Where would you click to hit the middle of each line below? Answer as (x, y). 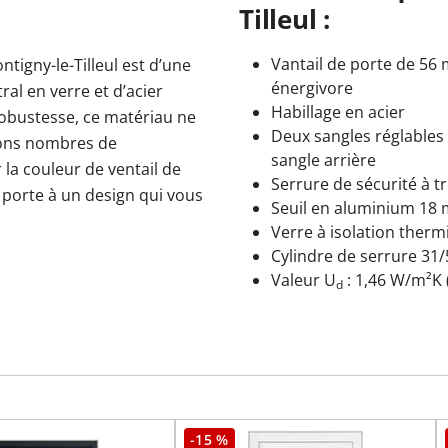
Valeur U (303, 280)
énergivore (312, 88)
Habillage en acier (338, 112)
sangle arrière (323, 160)
